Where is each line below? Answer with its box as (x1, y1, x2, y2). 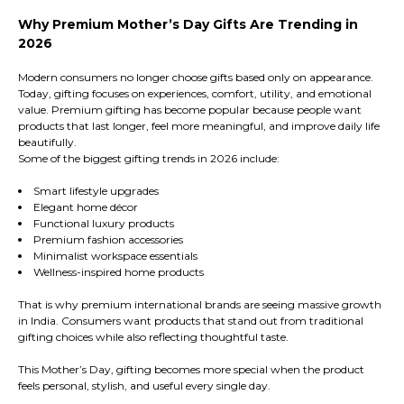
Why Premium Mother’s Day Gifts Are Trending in (18, 16, 358, 33)
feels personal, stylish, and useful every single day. (18, 379, 271, 393)
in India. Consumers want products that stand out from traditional (18, 314, 363, 328)
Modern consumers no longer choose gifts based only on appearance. (18, 70, 373, 85)
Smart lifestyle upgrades (33, 184, 159, 198)
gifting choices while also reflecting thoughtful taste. (18, 330, 289, 344)
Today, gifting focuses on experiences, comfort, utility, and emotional (18, 87, 372, 101)
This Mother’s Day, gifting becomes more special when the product (18, 363, 364, 377)
